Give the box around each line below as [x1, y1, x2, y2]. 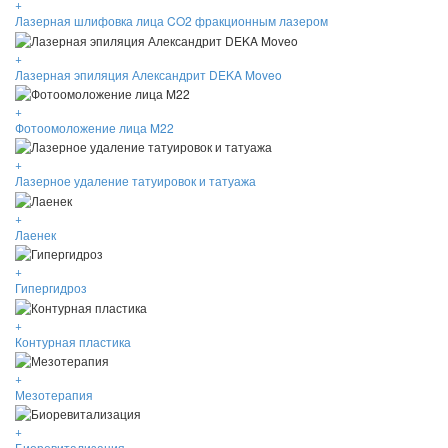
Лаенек [15, 225, 56, 243]
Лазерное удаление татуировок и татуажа [15, 172, 256, 190]
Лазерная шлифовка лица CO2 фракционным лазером [15, 12, 328, 30]
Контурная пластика [15, 332, 131, 350]
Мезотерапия [15, 385, 93, 403]
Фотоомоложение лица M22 [15, 119, 174, 137]
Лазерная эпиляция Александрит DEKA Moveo [15, 65, 282, 83]
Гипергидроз [15, 279, 87, 297]
